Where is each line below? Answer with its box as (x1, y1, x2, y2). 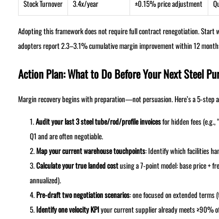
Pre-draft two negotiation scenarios (36, 189, 130, 200)
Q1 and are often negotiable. (29, 131, 103, 142)
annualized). (29, 175, 61, 186)
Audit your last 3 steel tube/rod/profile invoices (35, 116, 161, 127)
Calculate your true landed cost (36, 160, 118, 171)
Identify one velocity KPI (36, 204, 99, 215)
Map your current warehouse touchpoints (36, 145, 145, 156)
